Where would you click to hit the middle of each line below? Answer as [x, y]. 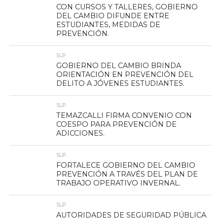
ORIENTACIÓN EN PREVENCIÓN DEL [125, 74]
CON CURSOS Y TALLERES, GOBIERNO [127, 7]
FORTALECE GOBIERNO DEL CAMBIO [126, 165]
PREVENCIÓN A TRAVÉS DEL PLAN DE [127, 174]
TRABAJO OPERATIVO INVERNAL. [118, 183]
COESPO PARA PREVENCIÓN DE [116, 124]
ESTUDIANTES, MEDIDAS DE [108, 25]
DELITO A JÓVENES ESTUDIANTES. [120, 83]
